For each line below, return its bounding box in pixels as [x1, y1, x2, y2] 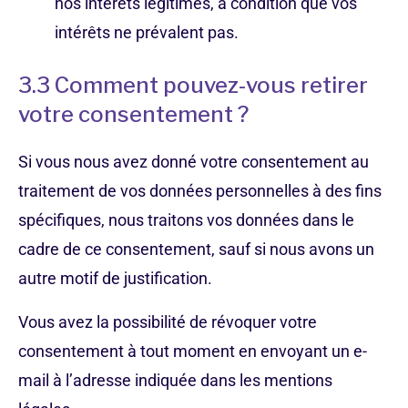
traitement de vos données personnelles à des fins [18, 181, 382, 200]
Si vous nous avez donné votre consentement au [18, 152, 369, 171]
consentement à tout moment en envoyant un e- [18, 342, 367, 361]
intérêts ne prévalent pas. [55, 23, 239, 42]
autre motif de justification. [18, 269, 212, 288]
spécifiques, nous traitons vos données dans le [18, 210, 354, 229]
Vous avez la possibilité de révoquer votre [18, 312, 317, 331]
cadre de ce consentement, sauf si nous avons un [18, 240, 374, 259]
